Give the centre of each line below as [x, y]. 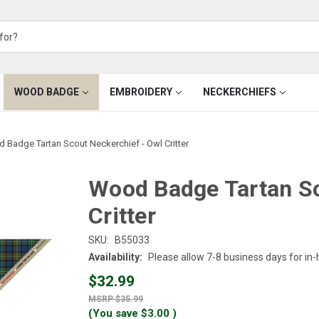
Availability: [115, 257]
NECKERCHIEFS [239, 92]
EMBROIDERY [141, 92]
